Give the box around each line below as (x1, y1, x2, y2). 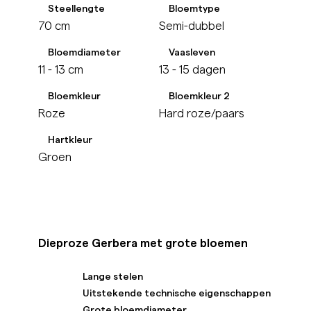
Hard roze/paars (159, 105, 244, 119)
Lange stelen (83, 270, 144, 283)
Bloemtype (169, 2, 221, 15)
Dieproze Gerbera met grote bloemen (38, 235, 249, 249)
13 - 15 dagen (159, 62, 226, 76)
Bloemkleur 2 (169, 89, 230, 101)
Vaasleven (169, 46, 216, 58)
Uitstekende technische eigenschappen (83, 287, 271, 299)
